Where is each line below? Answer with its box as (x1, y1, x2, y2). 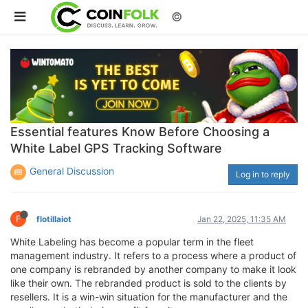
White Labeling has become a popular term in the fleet (10, 235, 254, 247)
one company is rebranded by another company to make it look (10, 263, 296, 275)
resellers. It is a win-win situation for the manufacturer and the (10, 290, 287, 302)
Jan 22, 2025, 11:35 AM (197, 213, 286, 224)
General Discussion (30, 164, 114, 177)
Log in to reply (236, 168, 290, 179)
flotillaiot (36, 213, 71, 224)
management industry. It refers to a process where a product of (10, 249, 296, 261)
